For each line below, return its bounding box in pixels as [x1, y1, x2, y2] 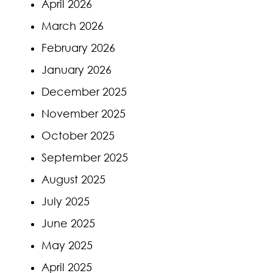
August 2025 [41, 172, 105, 186]
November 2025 [41, 106, 126, 120]
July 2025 [41, 194, 90, 208]
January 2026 [41, 62, 112, 76]
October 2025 [41, 128, 115, 142]
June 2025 [41, 216, 95, 230]
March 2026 [41, 18, 104, 32]
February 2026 [41, 40, 115, 54]
